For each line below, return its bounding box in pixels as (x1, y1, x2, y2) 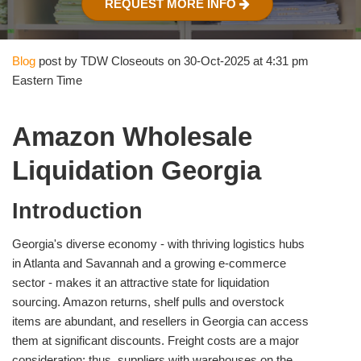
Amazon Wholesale (12, 122, 252, 152)
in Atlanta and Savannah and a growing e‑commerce (12, 255, 286, 270)
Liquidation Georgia (12, 156, 261, 186)
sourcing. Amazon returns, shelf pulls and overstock (12, 294, 284, 309)
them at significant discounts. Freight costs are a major (12, 333, 299, 347)
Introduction (12, 198, 143, 223)
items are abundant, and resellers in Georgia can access (12, 313, 309, 328)
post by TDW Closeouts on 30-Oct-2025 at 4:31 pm (35, 53, 309, 68)
